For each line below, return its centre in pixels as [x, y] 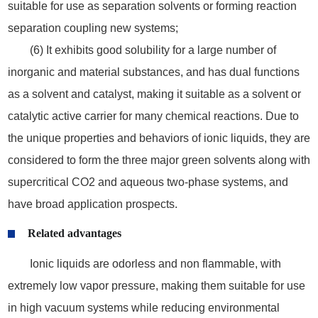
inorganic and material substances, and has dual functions [153, 72]
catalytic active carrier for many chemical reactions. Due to [153, 116]
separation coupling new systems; [93, 28]
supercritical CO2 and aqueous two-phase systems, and [148, 182]
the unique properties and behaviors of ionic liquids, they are [159, 138]
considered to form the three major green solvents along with [159, 160]
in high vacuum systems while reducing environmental [143, 307]
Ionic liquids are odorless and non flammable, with [155, 263]
